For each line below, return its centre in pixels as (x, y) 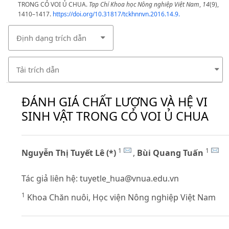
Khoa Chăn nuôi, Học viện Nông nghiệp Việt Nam (120, 197)
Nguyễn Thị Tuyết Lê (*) (69, 153)
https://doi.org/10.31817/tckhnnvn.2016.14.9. (116, 14)
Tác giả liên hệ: (51, 179)
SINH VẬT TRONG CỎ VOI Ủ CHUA (115, 116)
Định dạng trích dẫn (51, 38)
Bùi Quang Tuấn (170, 153)
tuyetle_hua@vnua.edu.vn (129, 179)
